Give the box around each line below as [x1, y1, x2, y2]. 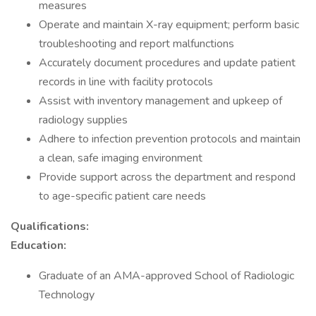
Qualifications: [11, 219, 89, 234]
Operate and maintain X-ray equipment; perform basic [39, 17, 299, 32]
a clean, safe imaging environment [39, 150, 202, 166]
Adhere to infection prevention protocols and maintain [39, 131, 300, 147]
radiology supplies [39, 112, 128, 128]
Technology [39, 287, 95, 303]
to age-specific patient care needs [39, 188, 206, 204]
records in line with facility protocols [39, 74, 213, 90]
